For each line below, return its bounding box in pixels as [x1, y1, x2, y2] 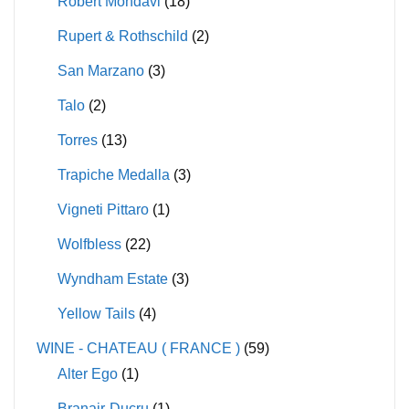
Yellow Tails [57, 306, 135, 322]
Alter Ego [57, 366, 118, 383]
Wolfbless [57, 236, 121, 253]
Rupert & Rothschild [57, 28, 188, 45]
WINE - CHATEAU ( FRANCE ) [37, 341, 241, 357]
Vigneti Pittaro [57, 202, 149, 218]
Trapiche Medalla [57, 167, 170, 184]
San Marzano [57, 63, 144, 79]
